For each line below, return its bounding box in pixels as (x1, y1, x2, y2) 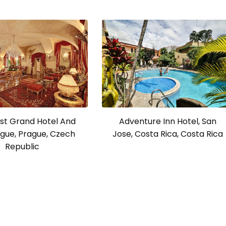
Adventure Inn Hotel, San (119, 115, 216, 127)
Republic (5, 140, 39, 152)
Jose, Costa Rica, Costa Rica (112, 128, 223, 140)
